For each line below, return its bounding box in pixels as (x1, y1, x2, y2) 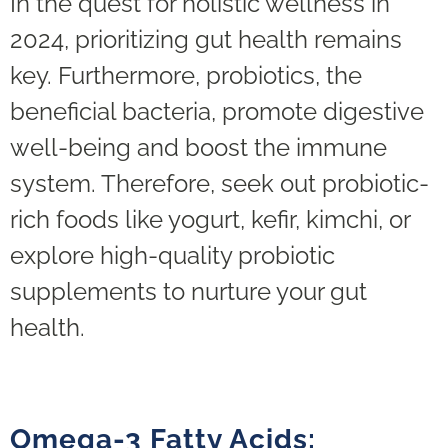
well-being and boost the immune (10, 132, 387, 162)
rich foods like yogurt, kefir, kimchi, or (10, 204, 410, 234)
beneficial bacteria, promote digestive (10, 96, 424, 126)
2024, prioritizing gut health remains (10, 24, 402, 54)
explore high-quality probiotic (10, 240, 335, 270)
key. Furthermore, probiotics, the (10, 60, 362, 90)
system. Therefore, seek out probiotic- (10, 168, 429, 198)
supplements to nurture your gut (10, 276, 367, 306)
